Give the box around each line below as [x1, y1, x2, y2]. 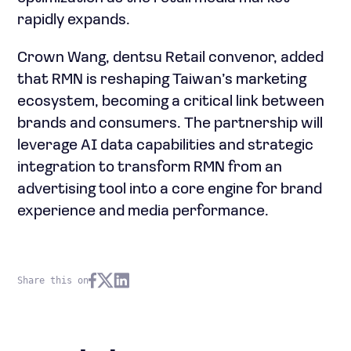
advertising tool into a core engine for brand [17, 182, 322, 197]
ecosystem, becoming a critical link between [17, 94, 324, 110]
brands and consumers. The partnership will [17, 116, 323, 132]
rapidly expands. [17, 13, 130, 28]
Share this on [17, 275, 89, 286]
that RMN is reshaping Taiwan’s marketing [17, 72, 306, 88]
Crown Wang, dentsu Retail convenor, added [17, 50, 324, 66]
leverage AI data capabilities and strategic [17, 138, 313, 154]
